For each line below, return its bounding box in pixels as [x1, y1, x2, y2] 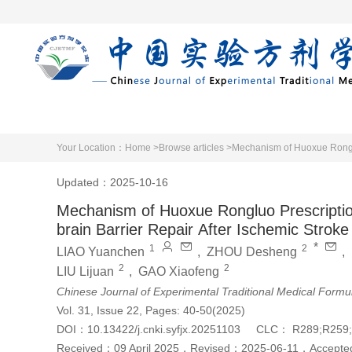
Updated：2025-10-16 [57, 175, 168, 189]
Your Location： [57, 142, 125, 153]
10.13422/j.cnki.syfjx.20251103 [87, 323, 240, 335]
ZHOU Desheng [207, 245, 297, 258]
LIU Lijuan [57, 265, 114, 278]
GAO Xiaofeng [138, 265, 219, 278]
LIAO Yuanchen [57, 245, 145, 258]
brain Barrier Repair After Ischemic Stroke [57, 221, 349, 238]
